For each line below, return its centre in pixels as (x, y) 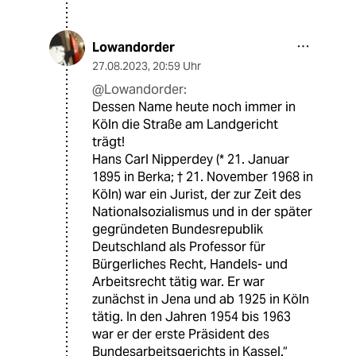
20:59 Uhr (177, 66)
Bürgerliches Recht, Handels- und (190, 265)
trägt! (108, 142)
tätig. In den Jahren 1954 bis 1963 (192, 317)
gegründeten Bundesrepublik (178, 230)
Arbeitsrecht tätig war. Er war (178, 282)
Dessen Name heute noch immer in (194, 107)
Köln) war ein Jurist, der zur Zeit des (197, 195)
